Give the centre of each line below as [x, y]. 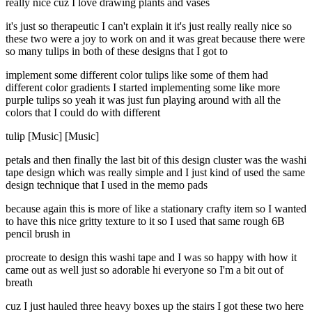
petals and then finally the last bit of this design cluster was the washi [156, 160]
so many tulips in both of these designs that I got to [117, 52]
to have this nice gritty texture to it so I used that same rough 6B [145, 221]
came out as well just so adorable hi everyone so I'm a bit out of [145, 270]
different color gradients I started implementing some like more [143, 88]
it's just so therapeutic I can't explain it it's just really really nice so [149, 26]
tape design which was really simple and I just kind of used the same [155, 173]
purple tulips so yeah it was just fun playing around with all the [143, 100]
